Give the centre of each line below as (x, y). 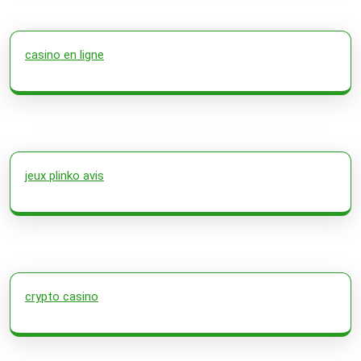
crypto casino (62, 296)
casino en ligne (64, 54)
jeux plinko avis (64, 175)
